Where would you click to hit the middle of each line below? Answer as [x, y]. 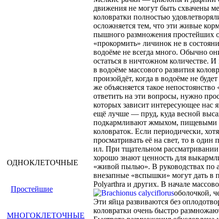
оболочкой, [193, 193]
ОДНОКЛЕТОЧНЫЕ [43, 163]
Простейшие [32, 189]
